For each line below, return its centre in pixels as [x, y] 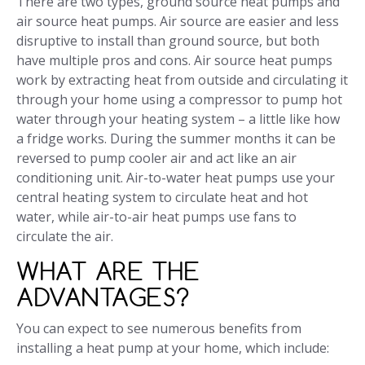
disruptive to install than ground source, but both [168, 41]
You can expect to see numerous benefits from [159, 329]
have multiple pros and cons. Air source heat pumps [174, 61]
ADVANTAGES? [103, 297]
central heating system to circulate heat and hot [162, 198]
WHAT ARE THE [108, 271]
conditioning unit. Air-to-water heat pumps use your [176, 178]
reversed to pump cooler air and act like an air [156, 158]
